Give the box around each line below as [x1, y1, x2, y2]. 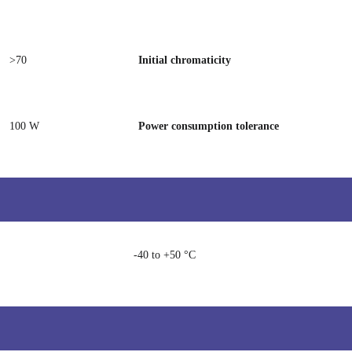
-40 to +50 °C [134, 249, 196, 261]
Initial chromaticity [138, 54, 231, 66]
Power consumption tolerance [138, 120, 279, 132]
